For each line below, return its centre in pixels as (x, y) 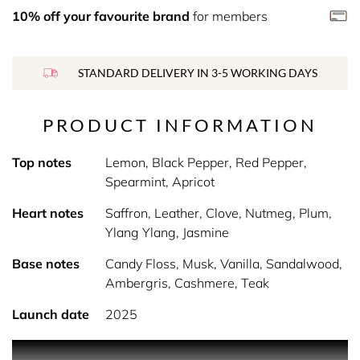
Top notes (42, 162)
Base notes (46, 264)
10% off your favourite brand (101, 16)
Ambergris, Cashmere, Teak (187, 283)
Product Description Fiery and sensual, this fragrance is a (178, 350)
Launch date (51, 314)
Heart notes (48, 213)
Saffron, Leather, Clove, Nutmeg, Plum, (218, 213)
